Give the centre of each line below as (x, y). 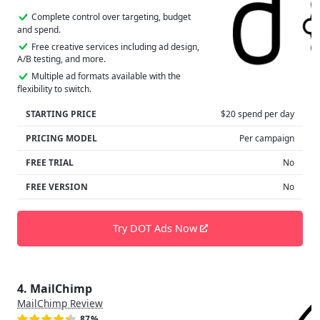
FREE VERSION (57, 186)
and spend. (39, 29)
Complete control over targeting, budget (111, 17)
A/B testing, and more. (61, 59)
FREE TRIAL (50, 162)
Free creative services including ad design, (115, 46)
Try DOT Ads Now (156, 229)
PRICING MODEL (61, 138)
